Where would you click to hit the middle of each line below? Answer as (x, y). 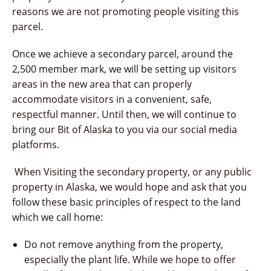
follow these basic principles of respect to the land (126, 202)
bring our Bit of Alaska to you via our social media (125, 129)
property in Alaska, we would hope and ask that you (129, 187)
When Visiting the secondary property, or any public (132, 172)
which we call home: (57, 217)
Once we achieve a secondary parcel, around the (122, 54)
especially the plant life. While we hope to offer (130, 260)
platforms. (36, 145)
